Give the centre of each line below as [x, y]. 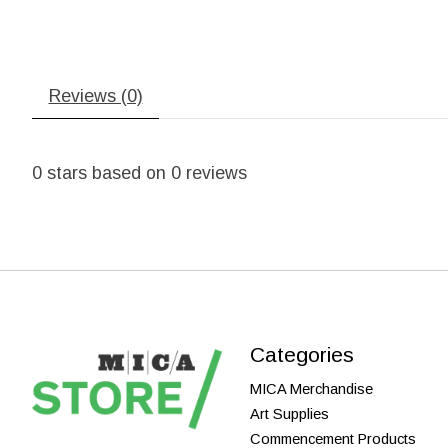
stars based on [106, 172]
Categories [301, 355]
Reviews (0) [95, 95]
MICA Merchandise [311, 388]
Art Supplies [289, 413]
